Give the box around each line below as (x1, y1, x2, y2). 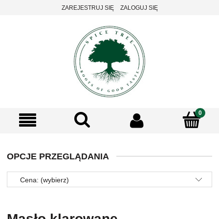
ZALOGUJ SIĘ (120, 4, 158, 11)
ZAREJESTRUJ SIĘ (61, 4, 114, 11)
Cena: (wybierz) (20, 175, 69, 184)
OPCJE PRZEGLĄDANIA (7, 152, 109, 161)
